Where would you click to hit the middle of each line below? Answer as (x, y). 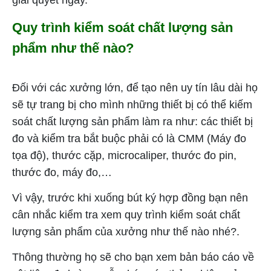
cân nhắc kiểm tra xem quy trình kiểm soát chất (126, 214)
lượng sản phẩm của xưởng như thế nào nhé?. (126, 231)
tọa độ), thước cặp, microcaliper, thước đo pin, (124, 155)
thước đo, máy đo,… (62, 172)
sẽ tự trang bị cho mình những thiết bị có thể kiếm (132, 104)
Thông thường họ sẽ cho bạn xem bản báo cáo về (133, 257)
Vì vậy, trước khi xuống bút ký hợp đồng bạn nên (130, 198)
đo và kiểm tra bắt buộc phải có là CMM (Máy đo (129, 138)
